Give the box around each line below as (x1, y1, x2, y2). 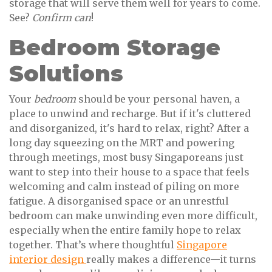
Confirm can (32, 12, 91, 24)
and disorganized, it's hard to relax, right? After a (9, 122, 249, 135)
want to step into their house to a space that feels (9, 166, 250, 178)
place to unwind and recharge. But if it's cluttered (9, 107, 251, 120)
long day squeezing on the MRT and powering (9, 137, 234, 149)
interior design (9, 253, 86, 266)
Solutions (9, 60, 123, 87)
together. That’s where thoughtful (9, 239, 177, 251)
